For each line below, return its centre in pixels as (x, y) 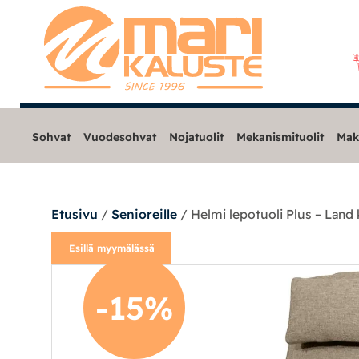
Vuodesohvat (119, 137)
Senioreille (144, 214)
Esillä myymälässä (111, 248)
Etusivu (75, 214)
